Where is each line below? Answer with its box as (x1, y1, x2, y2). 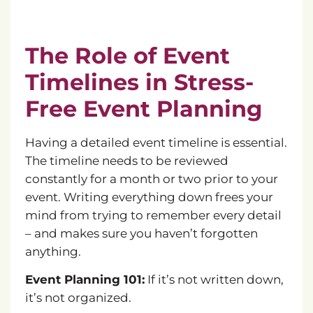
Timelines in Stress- (24, 68, 254, 96)
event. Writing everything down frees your (24, 189, 273, 204)
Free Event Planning (24, 94, 262, 122)
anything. (24, 244, 81, 259)
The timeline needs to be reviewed (24, 153, 228, 168)
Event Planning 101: (24, 272, 145, 287)
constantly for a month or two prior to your (24, 171, 278, 186)
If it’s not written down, (144, 272, 284, 287)
